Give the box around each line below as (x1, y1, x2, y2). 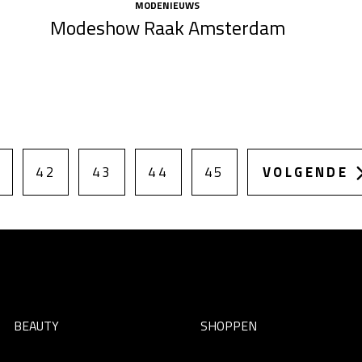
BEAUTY (13, 315, 59, 335)
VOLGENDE (263, 162, 348, 183)
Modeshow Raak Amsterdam (49, 13, 285, 43)
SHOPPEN (200, 315, 258, 335)
